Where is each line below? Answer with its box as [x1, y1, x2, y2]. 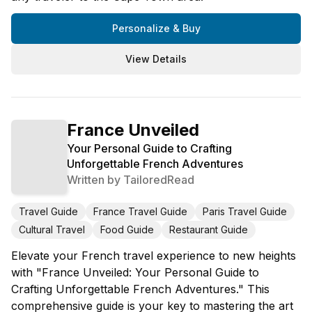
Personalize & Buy [111, 22, 201, 35]
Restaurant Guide [169, 223, 248, 235]
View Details [125, 53, 187, 65]
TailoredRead [123, 173, 194, 187]
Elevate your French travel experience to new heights [11, 248, 296, 263]
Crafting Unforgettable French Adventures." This [11, 281, 270, 296]
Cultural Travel [19, 223, 85, 235]
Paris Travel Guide [203, 205, 287, 217]
